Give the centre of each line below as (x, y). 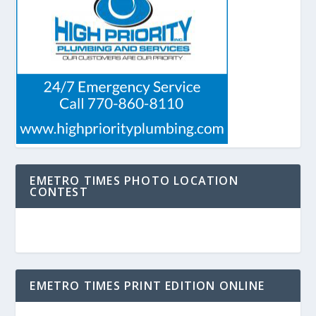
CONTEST (59, 192)
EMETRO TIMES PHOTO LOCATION (134, 180)
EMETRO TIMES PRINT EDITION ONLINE (147, 285)
